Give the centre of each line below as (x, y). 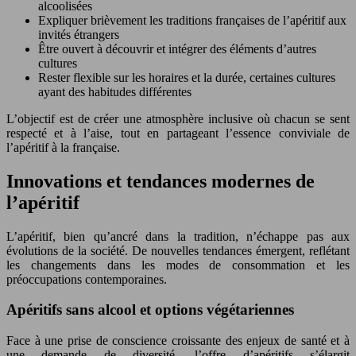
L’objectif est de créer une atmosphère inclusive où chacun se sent (178, 118)
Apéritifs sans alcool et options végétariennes (150, 310)
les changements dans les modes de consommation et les (178, 265)
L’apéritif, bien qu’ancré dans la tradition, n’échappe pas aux (178, 236)
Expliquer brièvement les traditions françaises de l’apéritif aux (192, 20)
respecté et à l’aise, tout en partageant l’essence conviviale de (178, 133)
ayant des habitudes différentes (115, 91)
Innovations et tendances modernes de (161, 181)
